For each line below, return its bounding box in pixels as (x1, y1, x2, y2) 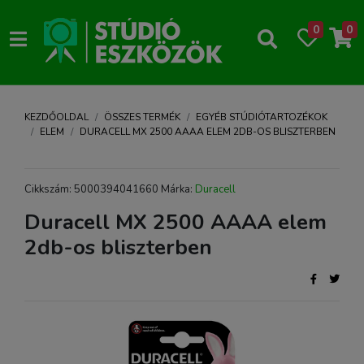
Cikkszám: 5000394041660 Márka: (24, 182, 195, 197)
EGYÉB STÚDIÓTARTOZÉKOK (196, 110, 327, 123)
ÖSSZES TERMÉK (104, 110, 180, 123)
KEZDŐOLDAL (24, 110, 89, 123)
